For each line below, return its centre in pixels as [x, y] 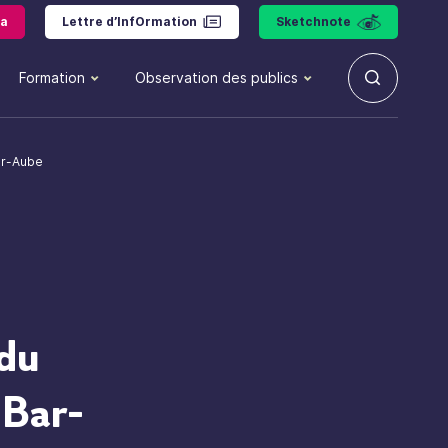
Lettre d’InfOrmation [129, 21]
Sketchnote [313, 21]
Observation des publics [216, 77]
